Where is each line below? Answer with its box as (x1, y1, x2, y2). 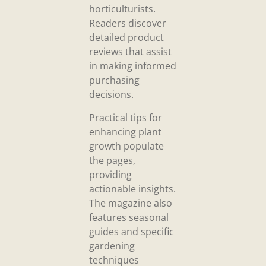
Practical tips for (89, 110, 162, 124)
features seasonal (89, 210, 169, 224)
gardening (89, 239, 135, 252)
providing (89, 167, 132, 181)
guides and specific (89, 224, 174, 238)
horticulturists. (89, 2, 156, 16)
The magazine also (89, 196, 172, 210)
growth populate (89, 139, 164, 153)
